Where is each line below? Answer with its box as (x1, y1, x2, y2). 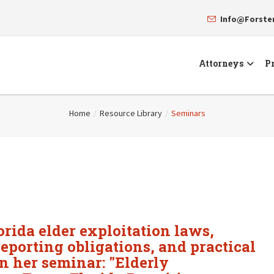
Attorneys (199, 57, 243, 69)
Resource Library (99, 108, 162, 119)
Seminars (171, 108, 206, 119)
